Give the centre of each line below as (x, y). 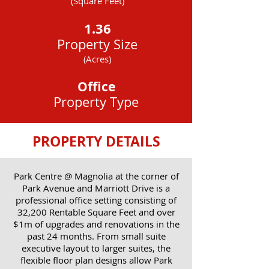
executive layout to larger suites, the (96, 248)
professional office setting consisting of (96, 200)
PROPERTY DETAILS (96, 141)
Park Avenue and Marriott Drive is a (96, 188)
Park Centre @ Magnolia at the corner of (96, 176)
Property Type (96, 102)
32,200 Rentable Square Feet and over (96, 212)
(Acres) (97, 59)
